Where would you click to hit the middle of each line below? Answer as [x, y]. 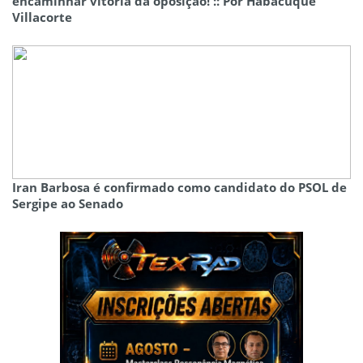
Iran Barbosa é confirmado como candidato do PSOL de [179, 188]
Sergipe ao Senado [68, 204]
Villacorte [42, 17]
